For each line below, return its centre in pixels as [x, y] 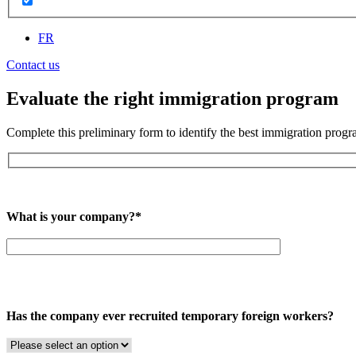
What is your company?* [74, 216]
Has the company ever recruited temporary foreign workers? [170, 315]
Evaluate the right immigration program [172, 99]
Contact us [33, 65]
